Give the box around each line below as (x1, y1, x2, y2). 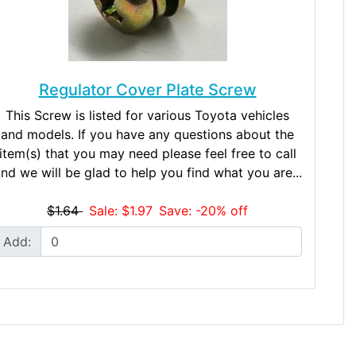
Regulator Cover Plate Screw (38, 79, 257, 99)
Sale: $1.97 (89, 202, 153, 219)
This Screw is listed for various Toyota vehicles (6, 106, 289, 123)
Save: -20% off (159, 202, 248, 219)
